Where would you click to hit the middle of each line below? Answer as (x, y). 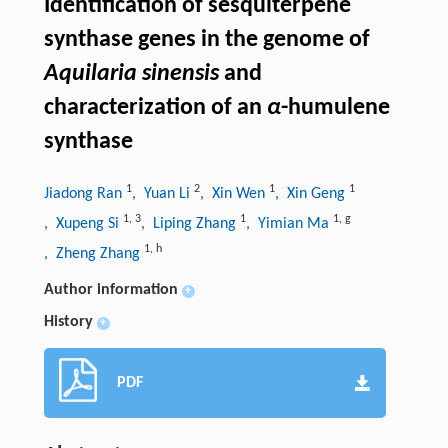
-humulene (335, 107)
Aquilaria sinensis (131, 73)
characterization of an (155, 107)
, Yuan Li (162, 193)
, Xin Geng (311, 193)
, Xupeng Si (83, 223)
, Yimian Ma (289, 223)
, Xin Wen (234, 193)
